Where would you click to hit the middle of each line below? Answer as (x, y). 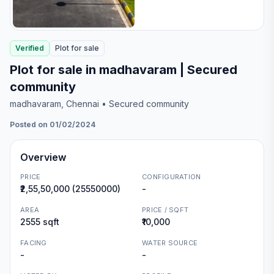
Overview (43, 157)
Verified (30, 48)
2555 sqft (40, 222)
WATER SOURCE (170, 243)
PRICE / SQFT (165, 210)
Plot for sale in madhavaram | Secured (124, 70)
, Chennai (80, 104)
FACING (34, 243)
